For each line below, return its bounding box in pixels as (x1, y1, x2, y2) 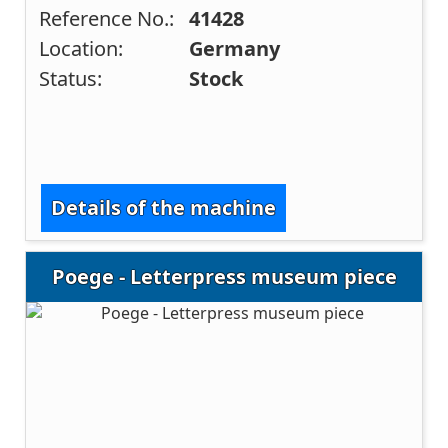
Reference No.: (39, 5, 175, 33)
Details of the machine (51, 193, 277, 221)
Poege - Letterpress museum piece (51, 263, 397, 291)
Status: (39, 65, 103, 93)
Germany (189, 35, 281, 63)
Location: (39, 35, 124, 63)
